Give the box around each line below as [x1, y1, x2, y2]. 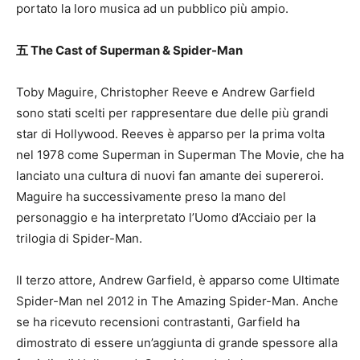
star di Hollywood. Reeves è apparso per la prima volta [16, 126, 325, 141]
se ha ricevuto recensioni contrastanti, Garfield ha [16, 314, 300, 329]
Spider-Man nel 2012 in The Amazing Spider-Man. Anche [16, 293, 338, 309]
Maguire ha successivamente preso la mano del [16, 189, 286, 204]
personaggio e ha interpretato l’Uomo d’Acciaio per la [16, 210, 316, 225]
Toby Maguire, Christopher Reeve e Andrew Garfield [16, 84, 315, 100]
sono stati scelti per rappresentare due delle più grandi [16, 105, 329, 121]
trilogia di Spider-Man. [16, 231, 142, 246]
